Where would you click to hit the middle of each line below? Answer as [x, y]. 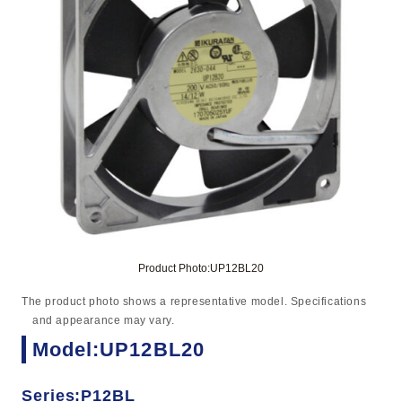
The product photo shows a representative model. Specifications [194, 301]
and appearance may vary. [104, 320]
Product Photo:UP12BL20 [201, 268]
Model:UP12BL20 [118, 350]
